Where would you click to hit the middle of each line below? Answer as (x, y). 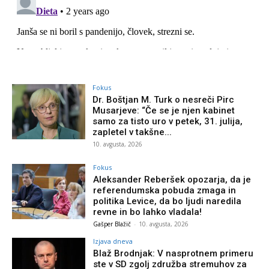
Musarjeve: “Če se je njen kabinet (164, 110)
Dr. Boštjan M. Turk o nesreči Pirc (164, 99)
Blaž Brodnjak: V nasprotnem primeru (174, 253)
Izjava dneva (113, 241)
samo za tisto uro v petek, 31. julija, (168, 121)
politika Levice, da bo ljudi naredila (168, 201)
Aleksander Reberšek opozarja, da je (172, 179)
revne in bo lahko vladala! (148, 212)
